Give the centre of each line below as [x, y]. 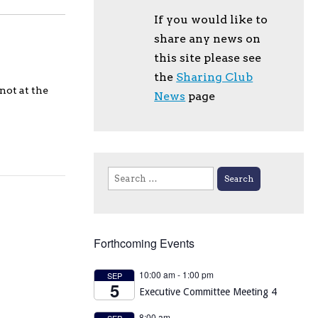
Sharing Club [215, 77]
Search [123, 174]
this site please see [208, 58]
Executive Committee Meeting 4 [208, 291]
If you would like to [211, 20]
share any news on [208, 39]
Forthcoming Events [144, 243]
